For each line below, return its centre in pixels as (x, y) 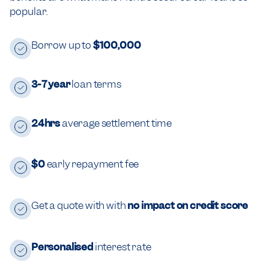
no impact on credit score (187, 206)
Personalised (63, 247)
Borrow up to (62, 45)
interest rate (123, 247)
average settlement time (116, 123)
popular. (29, 12)
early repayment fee (93, 164)
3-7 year (51, 84)
